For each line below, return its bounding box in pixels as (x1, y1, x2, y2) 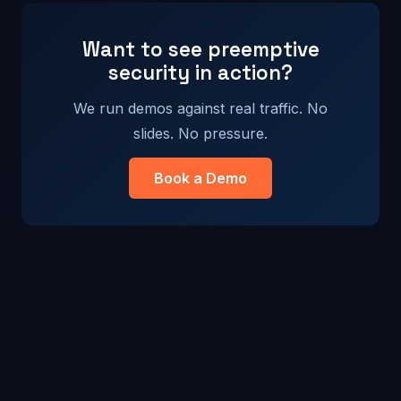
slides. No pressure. (133, 124, 268, 142)
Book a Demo (154, 169, 247, 187)
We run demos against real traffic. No (73, 99, 328, 117)
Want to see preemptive (81, 37, 320, 63)
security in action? (108, 60, 293, 86)
